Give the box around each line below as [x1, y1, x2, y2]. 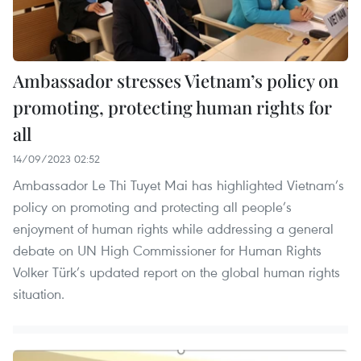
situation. [13, 284, 64, 304]
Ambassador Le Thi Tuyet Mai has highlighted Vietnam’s [13, 176, 344, 195]
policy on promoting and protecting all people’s [13, 197, 292, 217]
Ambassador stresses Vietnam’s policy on [13, 68, 338, 93]
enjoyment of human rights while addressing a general [13, 219, 334, 239]
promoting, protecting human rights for [13, 95, 332, 120]
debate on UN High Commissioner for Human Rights [13, 241, 322, 260]
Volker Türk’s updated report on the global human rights [13, 263, 340, 282]
